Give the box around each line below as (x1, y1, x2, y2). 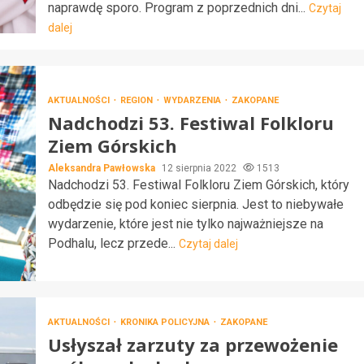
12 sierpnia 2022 (161, 162, 239, 174)
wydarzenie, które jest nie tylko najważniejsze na (47, 215, 323, 232)
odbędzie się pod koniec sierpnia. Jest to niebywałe (47, 196, 344, 212)
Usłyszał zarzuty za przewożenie (47, 331, 338, 357)
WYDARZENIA (162, 94, 223, 106)
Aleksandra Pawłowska (47, 162, 158, 174)
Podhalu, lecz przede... (47, 235, 179, 251)
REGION (119, 94, 155, 106)
